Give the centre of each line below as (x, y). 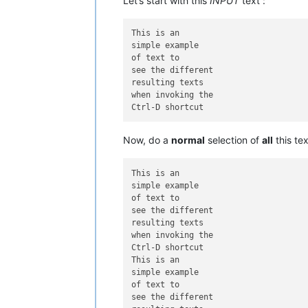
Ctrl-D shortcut (168, 247)
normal (188, 140)
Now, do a (147, 140)
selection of (233, 140)
